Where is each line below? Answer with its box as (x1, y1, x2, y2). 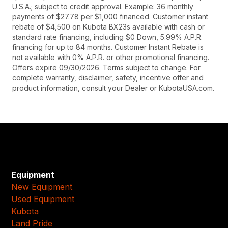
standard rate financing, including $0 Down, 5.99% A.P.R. (12, 33, 203, 42)
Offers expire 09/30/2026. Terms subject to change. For (12, 63, 201, 72)
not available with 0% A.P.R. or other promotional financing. (12, 53, 209, 62)
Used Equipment (11, 193, 75, 204)
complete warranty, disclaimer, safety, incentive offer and (12, 73, 204, 82)
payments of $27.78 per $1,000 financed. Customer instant (12, 12, 208, 21)
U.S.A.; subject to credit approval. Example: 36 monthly (12, 2, 193, 11)
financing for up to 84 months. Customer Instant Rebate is (12, 43, 204, 52)
